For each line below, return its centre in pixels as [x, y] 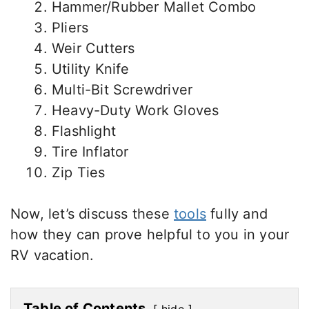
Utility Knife [91, 69]
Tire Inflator [90, 152]
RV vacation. [52, 256]
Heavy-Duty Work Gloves [136, 111]
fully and [237, 214]
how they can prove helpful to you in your [150, 235]
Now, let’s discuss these [92, 214]
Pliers [70, 28]
